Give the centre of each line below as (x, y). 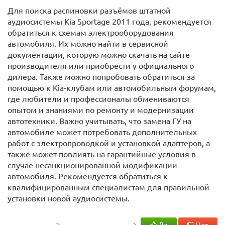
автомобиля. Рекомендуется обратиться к (88, 176)
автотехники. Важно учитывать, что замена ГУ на (99, 121)
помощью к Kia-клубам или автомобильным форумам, (112, 87)
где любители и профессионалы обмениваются (98, 98)
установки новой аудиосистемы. (69, 198)
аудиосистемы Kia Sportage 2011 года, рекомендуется (109, 21)
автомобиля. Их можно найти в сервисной (88, 43)
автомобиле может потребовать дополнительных (102, 132)
